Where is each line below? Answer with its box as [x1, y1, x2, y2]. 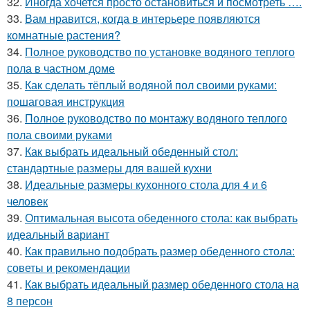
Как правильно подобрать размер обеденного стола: [25, 243, 295, 259]
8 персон [7, 293, 53, 309]
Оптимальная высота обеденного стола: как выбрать [25, 210, 298, 226]
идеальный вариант [7, 226, 109, 242]
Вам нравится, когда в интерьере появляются [25, 10, 260, 26]
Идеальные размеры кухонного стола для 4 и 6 [25, 176, 267, 192]
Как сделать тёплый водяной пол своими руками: [25, 77, 277, 93]
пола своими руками [7, 127, 112, 143]
